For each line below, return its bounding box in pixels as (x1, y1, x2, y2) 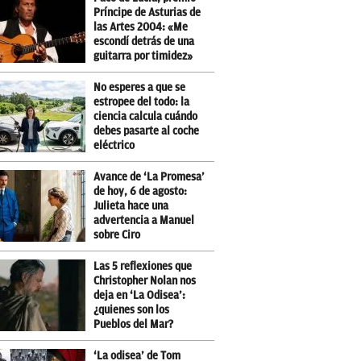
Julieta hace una (93, 200, 169, 212)
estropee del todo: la (93, 96, 190, 108)
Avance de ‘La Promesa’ (93, 171, 205, 183)
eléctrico (93, 139, 135, 151)
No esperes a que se (93, 81, 186, 93)
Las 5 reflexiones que (93, 260, 193, 272)
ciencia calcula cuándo (93, 110, 198, 122)
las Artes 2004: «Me (93, 21, 189, 33)
